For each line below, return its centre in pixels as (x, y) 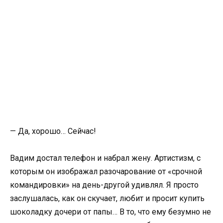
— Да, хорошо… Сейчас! (53, 131)
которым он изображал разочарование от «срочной (106, 171)
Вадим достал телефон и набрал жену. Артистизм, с (105, 158)
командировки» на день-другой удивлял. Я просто (104, 185)
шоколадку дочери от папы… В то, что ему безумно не (111, 212)
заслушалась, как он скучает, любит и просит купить (107, 198)
